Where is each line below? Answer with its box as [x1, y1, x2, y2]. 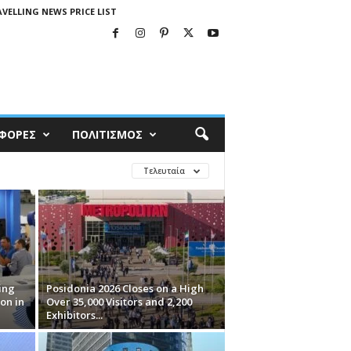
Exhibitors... [45, 308, 103, 322]
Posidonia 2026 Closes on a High [45, 281, 204, 295]
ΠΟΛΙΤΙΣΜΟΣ [71, 127, 143, 142]
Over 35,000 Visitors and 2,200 [45, 295, 192, 309]
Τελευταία [143, 165, 187, 176]
